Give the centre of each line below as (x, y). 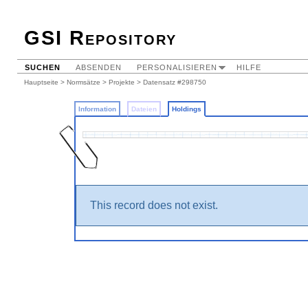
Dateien (144, 109)
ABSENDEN (99, 67)
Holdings (187, 109)
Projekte (122, 82)
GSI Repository (100, 38)
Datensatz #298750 (175, 82)
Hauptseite (41, 82)
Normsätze (84, 82)
